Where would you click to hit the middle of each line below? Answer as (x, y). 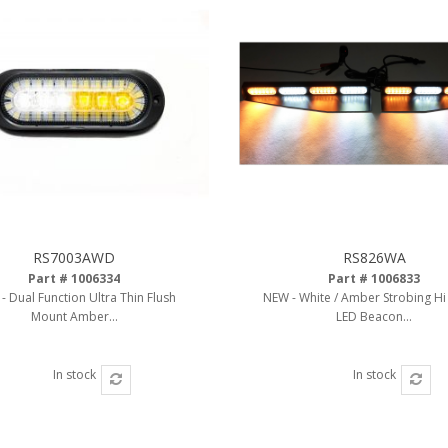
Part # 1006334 (74, 278)
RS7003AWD (74, 257)
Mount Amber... (74, 316)
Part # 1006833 (374, 278)
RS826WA (374, 257)
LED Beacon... (374, 316)
